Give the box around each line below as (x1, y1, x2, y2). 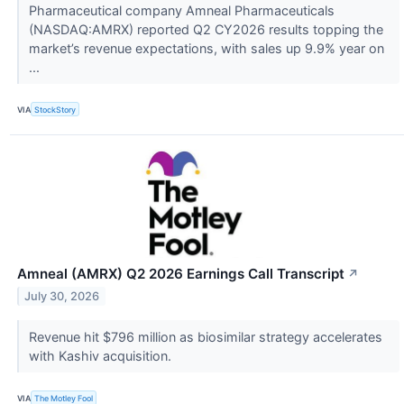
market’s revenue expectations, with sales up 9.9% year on (28, 41, 384, 57)
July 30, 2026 (24, 289, 100, 304)
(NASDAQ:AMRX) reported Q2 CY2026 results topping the (28, 22, 383, 38)
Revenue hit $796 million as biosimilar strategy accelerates (28, 329, 382, 345)
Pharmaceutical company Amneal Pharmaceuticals (28, 3, 335, 19)
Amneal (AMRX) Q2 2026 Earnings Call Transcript (17, 265, 344, 283)
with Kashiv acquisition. (28, 348, 175, 364)
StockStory (34, 104, 77, 115)
